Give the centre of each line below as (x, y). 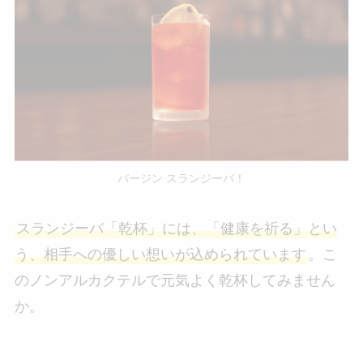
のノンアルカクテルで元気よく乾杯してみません (175, 281)
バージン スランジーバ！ (181, 179)
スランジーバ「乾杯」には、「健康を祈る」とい (176, 229)
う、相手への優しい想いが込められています (160, 255)
